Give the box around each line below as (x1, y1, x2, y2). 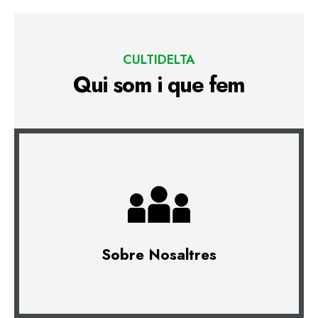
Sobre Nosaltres (102, 243, 216, 265)
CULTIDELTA (123, 50, 195, 69)
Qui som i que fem (73, 68, 245, 101)
